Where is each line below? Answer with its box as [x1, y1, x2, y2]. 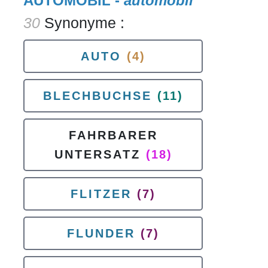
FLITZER [71, 187, 132, 200]
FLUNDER [67, 227, 135, 240]
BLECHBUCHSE [43, 89, 152, 102]
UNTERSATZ [54, 148, 141, 161]
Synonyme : [40, 14, 124, 31]
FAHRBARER [68, 129, 158, 142]
